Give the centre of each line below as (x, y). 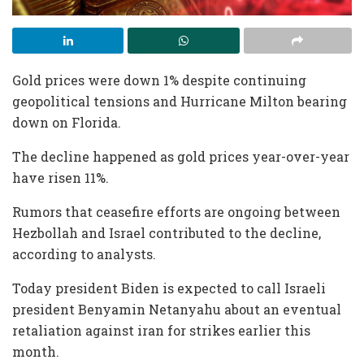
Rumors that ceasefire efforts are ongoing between (176, 212)
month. (36, 352)
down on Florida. (67, 123)
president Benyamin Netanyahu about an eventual (177, 310)
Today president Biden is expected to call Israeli (169, 288)
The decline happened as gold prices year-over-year (181, 157)
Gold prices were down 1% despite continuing (159, 80)
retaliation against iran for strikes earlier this (161, 331)
